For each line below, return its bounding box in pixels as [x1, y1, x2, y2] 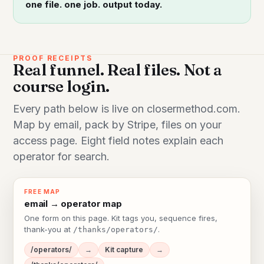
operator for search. [13, 150, 110, 163]
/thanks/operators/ [73, 225, 158, 235]
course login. [13, 76, 110, 96]
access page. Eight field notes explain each [13, 134, 223, 147]
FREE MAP [24, 188, 61, 196]
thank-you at [24, 225, 73, 235]
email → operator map [24, 198, 122, 210]
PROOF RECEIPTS [13, 53, 93, 62]
